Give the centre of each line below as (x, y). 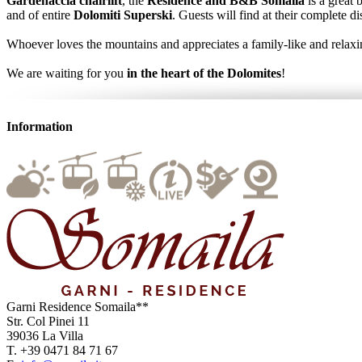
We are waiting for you (67, 74)
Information (40, 127)
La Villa (63, 335)
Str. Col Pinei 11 (48, 321)
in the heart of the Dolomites (204, 74)
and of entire (40, 15)
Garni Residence (49, 306)
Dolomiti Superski (123, 15)
